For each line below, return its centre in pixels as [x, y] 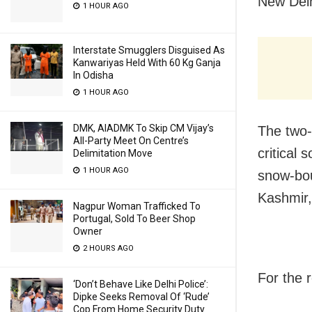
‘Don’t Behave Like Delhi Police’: [141, 284]
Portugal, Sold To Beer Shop [134, 219]
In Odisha [93, 75]
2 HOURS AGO [107, 248]
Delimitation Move [113, 153]
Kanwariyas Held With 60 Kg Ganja [147, 63]
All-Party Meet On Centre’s [131, 141]
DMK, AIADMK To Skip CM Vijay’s [143, 128]
